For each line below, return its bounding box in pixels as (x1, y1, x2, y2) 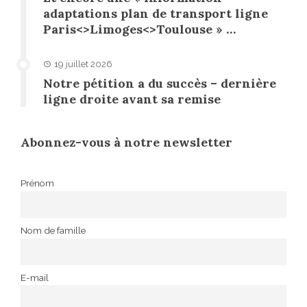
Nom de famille (21, 225, 86, 236)
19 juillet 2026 (54, 59, 112, 70)
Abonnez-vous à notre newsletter (21, 134, 232, 151)
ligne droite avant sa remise (43, 91, 221, 108)
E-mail (21, 272, 49, 284)
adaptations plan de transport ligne (43, 5, 268, 22)
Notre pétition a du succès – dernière (43, 75, 276, 92)
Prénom (21, 177, 54, 189)
